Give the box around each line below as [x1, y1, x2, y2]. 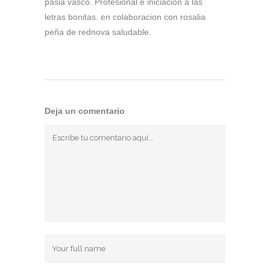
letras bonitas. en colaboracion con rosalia [45, 12, 206, 22]
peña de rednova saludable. [45, 27, 151, 37]
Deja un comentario [45, 106, 125, 116]
